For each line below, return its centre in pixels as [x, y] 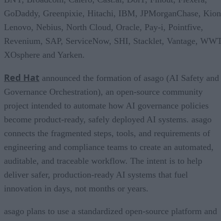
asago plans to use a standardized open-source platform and [110, 211]
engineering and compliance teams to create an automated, [109, 147]
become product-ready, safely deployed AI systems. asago [108, 119]
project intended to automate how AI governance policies [106, 105]
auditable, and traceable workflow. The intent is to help [103, 161]
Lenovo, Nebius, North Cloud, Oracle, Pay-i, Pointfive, [104, 27]
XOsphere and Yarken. [44, 55]
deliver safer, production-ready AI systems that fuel [96, 174]
